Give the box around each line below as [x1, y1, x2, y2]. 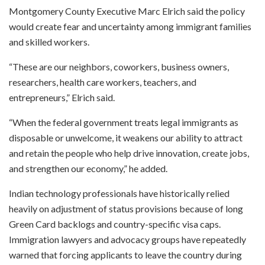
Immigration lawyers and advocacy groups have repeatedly [9, 233, 246, 245]
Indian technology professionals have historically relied [9, 187, 230, 199]
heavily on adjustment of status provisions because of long [9, 202, 243, 214]
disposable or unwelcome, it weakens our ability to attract [9, 131, 243, 143]
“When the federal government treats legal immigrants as [9, 116, 238, 128]
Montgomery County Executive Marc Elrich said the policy [9, 5, 245, 17]
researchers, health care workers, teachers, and [9, 76, 196, 88]
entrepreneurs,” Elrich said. [9, 91, 115, 103]
